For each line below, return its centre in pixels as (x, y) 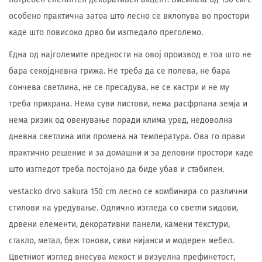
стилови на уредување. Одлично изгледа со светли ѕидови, (123, 208)
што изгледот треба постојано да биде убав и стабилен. (116, 169)
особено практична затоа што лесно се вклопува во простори (129, 16)
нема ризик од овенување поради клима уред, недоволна (121, 120)
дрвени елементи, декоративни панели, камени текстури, (119, 224)
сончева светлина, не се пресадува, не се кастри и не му (119, 87)
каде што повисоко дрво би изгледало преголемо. (106, 32)
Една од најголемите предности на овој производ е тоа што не (130, 55)
